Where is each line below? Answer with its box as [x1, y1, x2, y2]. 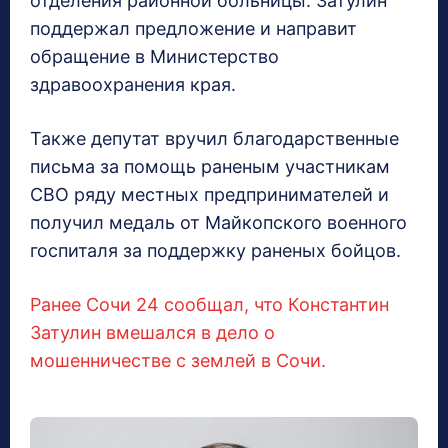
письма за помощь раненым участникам [30, 156, 390, 178]
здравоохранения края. [30, 74, 236, 96]
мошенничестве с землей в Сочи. [30, 350, 326, 372]
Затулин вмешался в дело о [30, 322, 275, 344]
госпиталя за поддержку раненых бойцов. [30, 240, 401, 262]
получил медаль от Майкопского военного [30, 212, 407, 234]
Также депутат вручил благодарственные [30, 128, 399, 150]
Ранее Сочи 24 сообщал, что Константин [30, 294, 389, 316]
